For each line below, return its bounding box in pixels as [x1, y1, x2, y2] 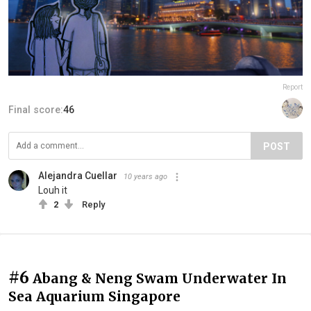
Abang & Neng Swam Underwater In [33, 269, 287, 287]
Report [283, 83, 303, 91]
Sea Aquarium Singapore [8, 287, 180, 305]
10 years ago [124, 171, 167, 181]
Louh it [38, 184, 67, 196]
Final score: [8, 103, 63, 115]
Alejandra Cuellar [38, 169, 117, 181]
